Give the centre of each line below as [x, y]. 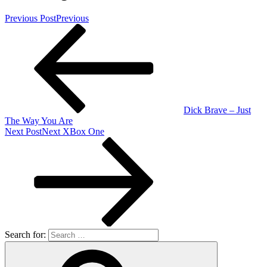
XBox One [83, 131]
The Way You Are [39, 120]
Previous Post [30, 18]
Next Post [23, 131]
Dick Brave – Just [217, 110]
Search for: [25, 234]
